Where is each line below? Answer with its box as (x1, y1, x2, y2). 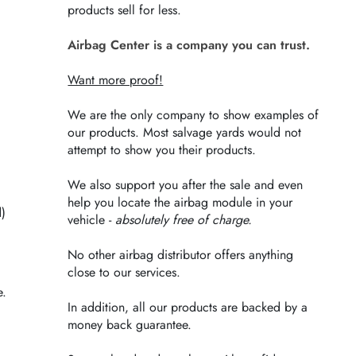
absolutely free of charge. (115, 211, 253, 229)
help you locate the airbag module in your (68, 193, 293, 211)
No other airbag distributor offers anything (68, 246, 294, 264)
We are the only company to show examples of (68, 106, 319, 124)
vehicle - (68, 211, 116, 229)
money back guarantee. (68, 315, 192, 334)
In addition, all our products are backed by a (68, 298, 308, 316)
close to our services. (68, 263, 181, 281)
